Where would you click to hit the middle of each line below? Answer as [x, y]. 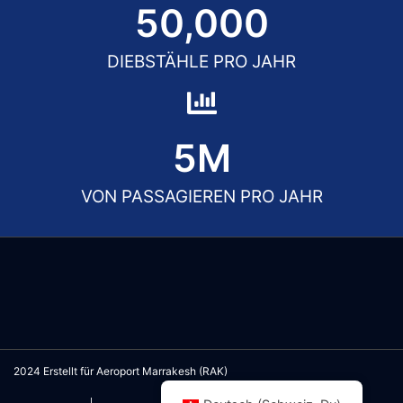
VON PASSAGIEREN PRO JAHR [201, 197]
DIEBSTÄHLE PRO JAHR [201, 62]
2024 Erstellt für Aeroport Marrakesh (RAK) [121, 372]
